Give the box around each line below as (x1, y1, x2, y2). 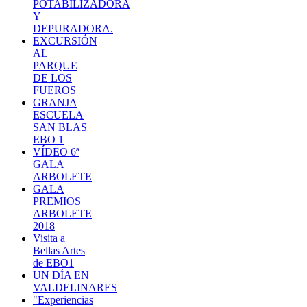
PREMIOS (33, 195, 81, 207)
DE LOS (33, 71, 72, 84)
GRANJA (33, 96, 77, 108)
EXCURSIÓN (33, 34, 97, 47)
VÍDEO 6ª (33, 145, 79, 158)
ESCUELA (33, 108, 84, 121)
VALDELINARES (33, 281, 117, 293)
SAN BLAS (33, 121, 87, 133)
